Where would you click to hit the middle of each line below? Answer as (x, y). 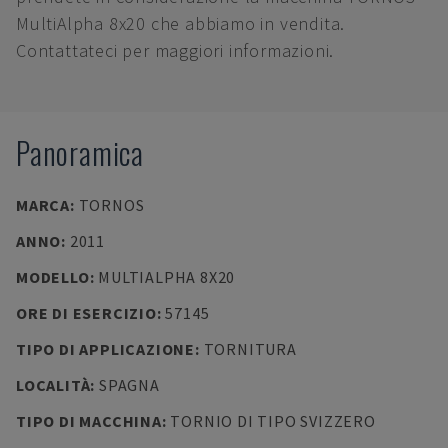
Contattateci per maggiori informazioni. (175, 50)
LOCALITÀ (53, 385)
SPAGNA (129, 385)
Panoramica (80, 152)
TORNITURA (250, 349)
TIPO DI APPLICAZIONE (105, 349)
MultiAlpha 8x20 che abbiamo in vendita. (181, 23)
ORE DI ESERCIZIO (86, 313)
